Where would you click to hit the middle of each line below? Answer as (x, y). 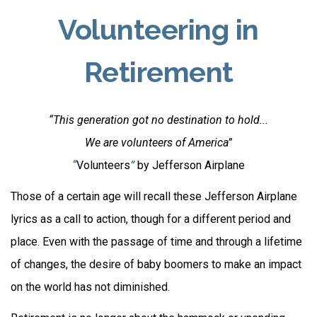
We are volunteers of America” (158, 143)
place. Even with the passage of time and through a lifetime (156, 242)
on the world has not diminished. (90, 287)
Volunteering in (158, 29)
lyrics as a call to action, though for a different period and (151, 219)
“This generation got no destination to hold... (158, 120)
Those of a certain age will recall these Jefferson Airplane (154, 196)
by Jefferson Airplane (190, 165)
